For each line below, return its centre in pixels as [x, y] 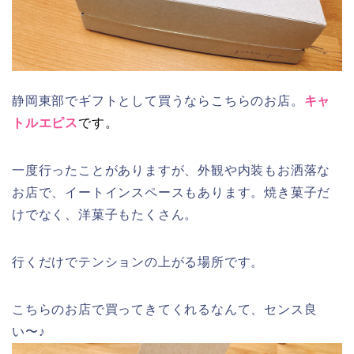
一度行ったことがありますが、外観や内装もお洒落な [171, 171]
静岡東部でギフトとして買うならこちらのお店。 [158, 101]
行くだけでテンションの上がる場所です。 [138, 262]
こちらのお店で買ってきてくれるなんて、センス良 [165, 310]
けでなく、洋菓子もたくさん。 [105, 215]
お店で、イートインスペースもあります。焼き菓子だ [171, 193]
